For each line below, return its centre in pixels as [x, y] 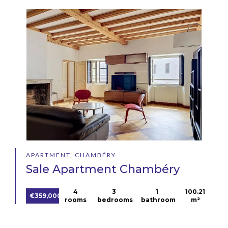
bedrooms [115, 200]
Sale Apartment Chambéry [103, 169]
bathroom [159, 200]
